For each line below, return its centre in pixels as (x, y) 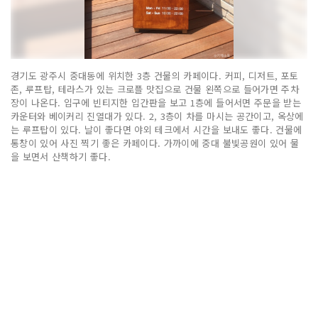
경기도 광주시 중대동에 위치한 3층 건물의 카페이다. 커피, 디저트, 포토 (155, 75)
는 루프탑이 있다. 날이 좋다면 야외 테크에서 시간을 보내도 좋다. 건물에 (157, 129)
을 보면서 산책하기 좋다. (61, 156)
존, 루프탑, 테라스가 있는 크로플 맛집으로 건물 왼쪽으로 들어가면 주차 (155, 89)
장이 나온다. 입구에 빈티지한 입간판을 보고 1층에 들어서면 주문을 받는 (156, 102)
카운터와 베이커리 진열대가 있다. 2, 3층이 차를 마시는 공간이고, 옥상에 (157, 116)
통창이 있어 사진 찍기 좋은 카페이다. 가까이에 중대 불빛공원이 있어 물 (155, 143)
